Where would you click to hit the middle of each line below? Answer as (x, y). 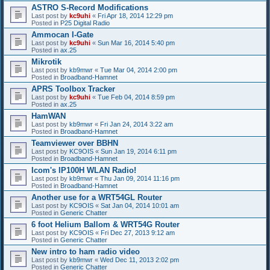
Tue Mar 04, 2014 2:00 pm (139, 70)
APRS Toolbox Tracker (73, 89)
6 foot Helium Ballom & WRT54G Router (105, 224)
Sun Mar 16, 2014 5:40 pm (136, 42)
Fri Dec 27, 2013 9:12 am (138, 232)
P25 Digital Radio (85, 23)
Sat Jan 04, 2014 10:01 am (140, 205)
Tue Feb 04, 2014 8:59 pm (136, 97)
